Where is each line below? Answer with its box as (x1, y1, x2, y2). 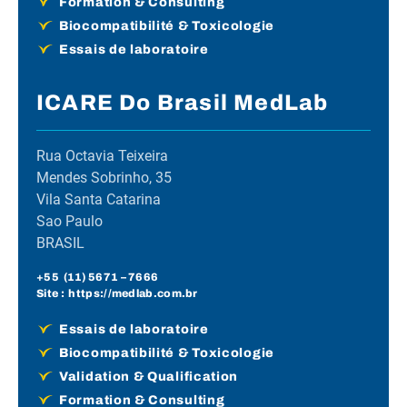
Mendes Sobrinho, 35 (36, 169, 172, 187)
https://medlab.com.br (68, 287, 198, 301)
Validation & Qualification (59, 370, 239, 384)
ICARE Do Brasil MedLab (36, 91, 329, 115)
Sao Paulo (36, 213, 103, 231)
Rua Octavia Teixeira (36, 147, 168, 165)
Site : (36, 287, 69, 301)
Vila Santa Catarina (36, 191, 161, 209)
